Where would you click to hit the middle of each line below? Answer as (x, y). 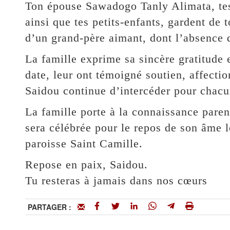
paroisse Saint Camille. (84, 144)
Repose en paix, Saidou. (86, 165)
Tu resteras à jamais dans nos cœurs (116, 181)
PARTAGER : (52, 207)
